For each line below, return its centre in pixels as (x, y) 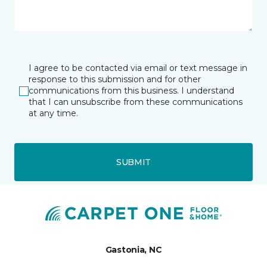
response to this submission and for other (115, 79)
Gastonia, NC (133, 249)
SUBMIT (133, 162)
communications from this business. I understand (131, 91)
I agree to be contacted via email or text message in (138, 68)
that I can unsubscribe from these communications (136, 102)
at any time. (53, 113)
